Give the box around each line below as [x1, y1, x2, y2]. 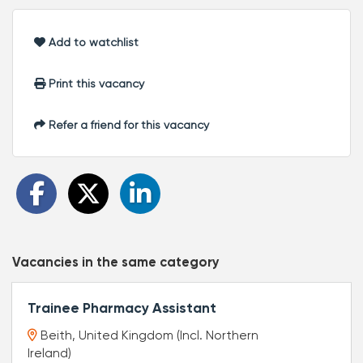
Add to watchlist [45, 36, 139, 49]
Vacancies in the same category [12, 256, 220, 271]
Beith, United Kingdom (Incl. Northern [41, 328, 259, 344]
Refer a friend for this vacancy [45, 117, 209, 131]
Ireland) [28, 346, 72, 361]
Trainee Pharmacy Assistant [28, 301, 217, 316]
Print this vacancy [45, 76, 144, 90]
